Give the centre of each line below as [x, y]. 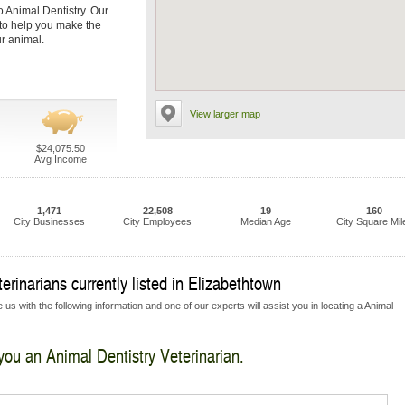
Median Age [266, 221]
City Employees [157, 221]
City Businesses [49, 221]
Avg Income [60, 159]
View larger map [225, 114]
